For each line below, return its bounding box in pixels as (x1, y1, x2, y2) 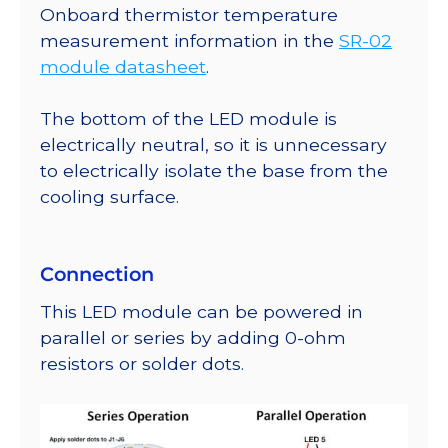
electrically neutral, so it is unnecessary (40, 134, 387, 156)
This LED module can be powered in (40, 301, 363, 323)
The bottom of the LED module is (40, 108, 337, 130)
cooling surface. (40, 186, 179, 208)
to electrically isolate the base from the (40, 160, 388, 182)
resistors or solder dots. (40, 353, 244, 375)
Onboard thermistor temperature (40, 3, 338, 25)
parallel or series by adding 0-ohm (40, 327, 346, 349)
